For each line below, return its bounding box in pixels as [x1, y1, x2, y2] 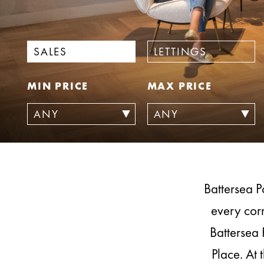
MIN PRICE [27, 79, 89, 93]
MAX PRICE [147, 79, 212, 93]
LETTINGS [153, 44, 207, 59]
